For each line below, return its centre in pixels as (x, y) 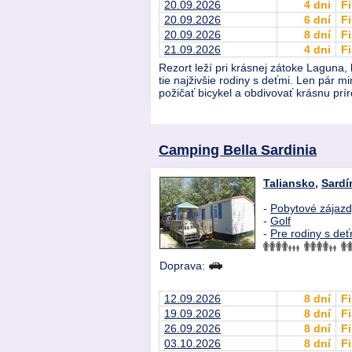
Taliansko (289, 183)
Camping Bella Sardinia (238, 150)
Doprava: (184, 266)
